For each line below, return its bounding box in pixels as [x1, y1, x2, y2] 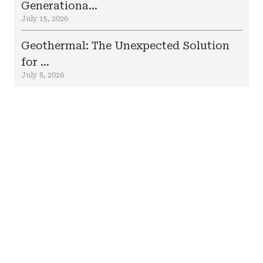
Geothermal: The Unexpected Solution [21, 39, 230, 52]
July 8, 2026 [21, 71, 64, 79]
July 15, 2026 [21, 15, 68, 23]
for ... [21, 56, 49, 68]
